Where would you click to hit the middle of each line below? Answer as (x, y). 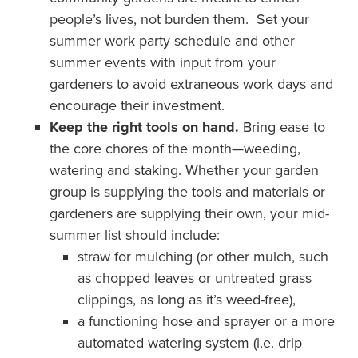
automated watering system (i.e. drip (189, 343)
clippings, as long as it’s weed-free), (186, 300)
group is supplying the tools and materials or (187, 192)
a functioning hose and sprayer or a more (206, 321)
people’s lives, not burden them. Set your (179, 19)
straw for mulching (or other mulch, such (203, 257)
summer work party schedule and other (172, 41)
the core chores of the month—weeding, (175, 149)
